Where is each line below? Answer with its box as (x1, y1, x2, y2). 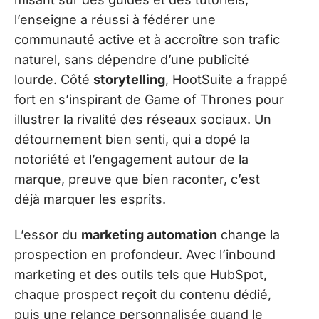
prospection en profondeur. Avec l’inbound (14, 247, 276, 263)
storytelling (93, 71, 165, 87)
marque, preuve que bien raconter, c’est (14, 171, 260, 187)
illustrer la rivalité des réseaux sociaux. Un (14, 111, 271, 127)
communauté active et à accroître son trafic (14, 31, 280, 47)
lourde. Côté (14, 71, 93, 87)
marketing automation (81, 227, 217, 243)
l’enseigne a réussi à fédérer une (14, 11, 216, 27)
